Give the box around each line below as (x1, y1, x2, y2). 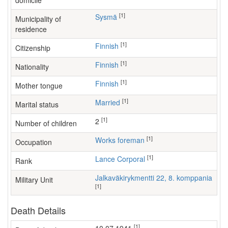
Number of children (15, 118, 77, 128)
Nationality (15, 62, 49, 72)
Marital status (15, 99, 59, 109)
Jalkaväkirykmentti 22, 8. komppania (99, 173, 212, 183)
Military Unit (15, 175, 53, 185)
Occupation (15, 137, 52, 147)
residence (15, 24, 47, 34)
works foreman (102, 135, 145, 145)
